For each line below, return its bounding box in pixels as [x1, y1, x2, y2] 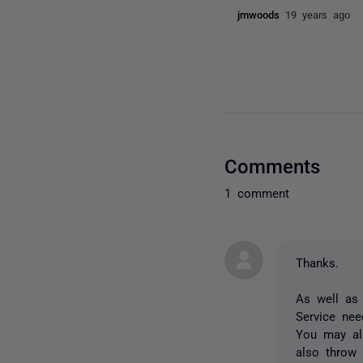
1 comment [224, 186, 290, 199]
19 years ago [285, 9, 351, 19]
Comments [224, 154, 321, 175]
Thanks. [296, 255, 340, 268]
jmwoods [237, 9, 286, 19]
